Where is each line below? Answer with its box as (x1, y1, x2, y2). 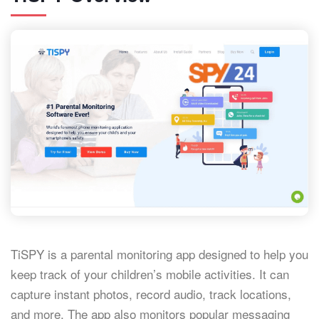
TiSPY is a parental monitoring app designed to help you (11, 245, 308, 263)
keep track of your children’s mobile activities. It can (11, 265, 289, 283)
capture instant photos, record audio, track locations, (11, 285, 291, 303)
